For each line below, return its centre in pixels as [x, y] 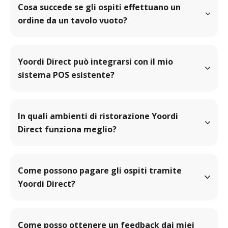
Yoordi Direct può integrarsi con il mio [95, 61]
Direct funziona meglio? [67, 129]
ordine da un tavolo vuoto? [73, 20]
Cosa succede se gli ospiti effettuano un [99, 7]
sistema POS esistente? [66, 75]
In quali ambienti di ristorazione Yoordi [98, 116]
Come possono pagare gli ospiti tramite [100, 170]
